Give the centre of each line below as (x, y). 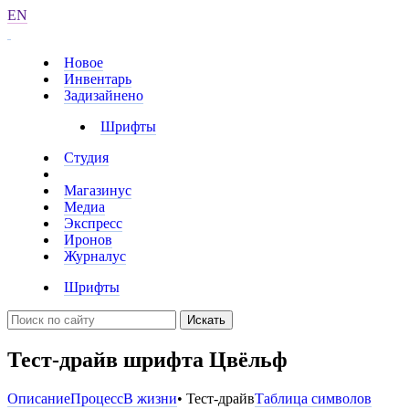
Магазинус (98, 190)
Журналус (95, 256)
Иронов (88, 240)
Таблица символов (313, 398)
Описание (39, 398)
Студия (86, 157)
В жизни (150, 398)
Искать (206, 320)
